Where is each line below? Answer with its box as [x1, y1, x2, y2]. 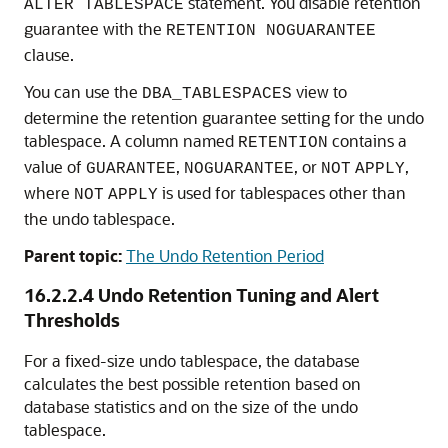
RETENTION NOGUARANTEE [166, 22, 376, 40]
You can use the [24, 81, 142, 102]
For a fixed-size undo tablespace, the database [24, 350, 360, 371]
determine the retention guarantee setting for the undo [24, 107, 424, 128]
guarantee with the [24, 18, 166, 39]
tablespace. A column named [24, 130, 238, 151]
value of [24, 156, 86, 177]
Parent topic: [24, 245, 122, 266]
